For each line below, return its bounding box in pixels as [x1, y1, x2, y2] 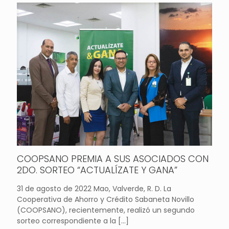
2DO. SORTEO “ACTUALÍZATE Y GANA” [17, 163, 177, 176]
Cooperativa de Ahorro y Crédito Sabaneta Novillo [17, 194, 194, 204]
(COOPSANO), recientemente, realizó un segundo [17, 204, 195, 215]
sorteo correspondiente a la [17, 215, 116, 226]
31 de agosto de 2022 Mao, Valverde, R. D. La [17, 183, 171, 194]
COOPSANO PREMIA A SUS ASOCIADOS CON [17, 152, 209, 165]
